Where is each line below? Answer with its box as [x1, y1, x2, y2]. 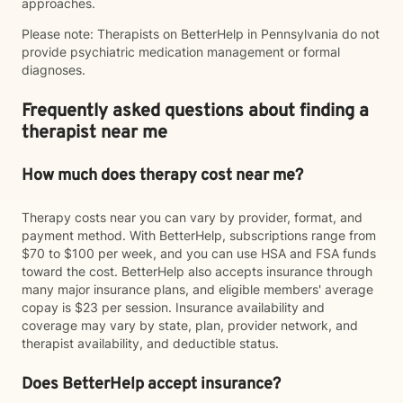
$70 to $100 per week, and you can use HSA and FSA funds [22, 246, 376, 261]
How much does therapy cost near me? [22, 166, 303, 186]
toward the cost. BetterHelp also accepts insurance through [22, 264, 372, 279]
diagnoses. [22, 62, 85, 77]
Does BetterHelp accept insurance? [22, 374, 281, 395]
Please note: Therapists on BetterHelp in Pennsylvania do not [22, 26, 380, 41]
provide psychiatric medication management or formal [22, 44, 340, 59]
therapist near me [22, 121, 167, 145]
